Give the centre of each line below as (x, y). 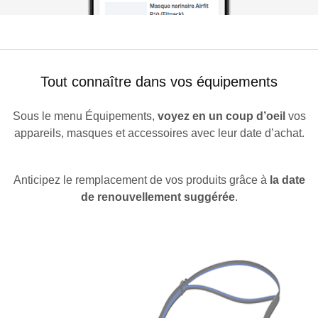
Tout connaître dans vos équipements (159, 82)
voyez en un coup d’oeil (221, 116)
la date (287, 180)
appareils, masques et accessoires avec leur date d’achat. (159, 133)
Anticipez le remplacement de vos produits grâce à (141, 180)
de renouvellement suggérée (158, 197)
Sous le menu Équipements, (85, 116)
